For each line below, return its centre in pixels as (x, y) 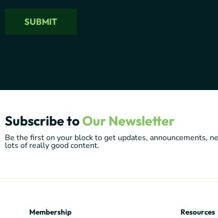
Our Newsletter (128, 121)
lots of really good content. (52, 146)
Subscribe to (44, 121)
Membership (50, 212)
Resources (198, 212)
